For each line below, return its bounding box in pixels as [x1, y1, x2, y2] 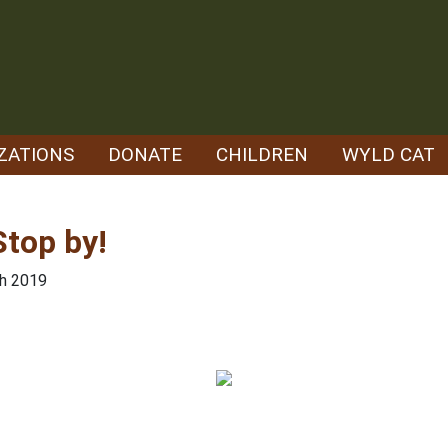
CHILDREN [216, 143, 308, 166]
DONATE [108, 143, 182, 166]
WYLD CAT [342, 143, 435, 166]
